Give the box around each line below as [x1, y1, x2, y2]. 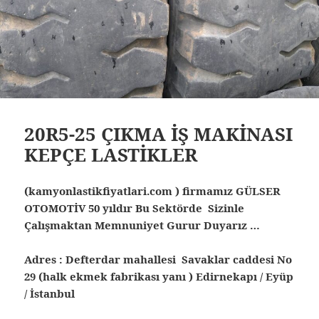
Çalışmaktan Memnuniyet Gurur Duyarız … [24, 217, 275, 232]
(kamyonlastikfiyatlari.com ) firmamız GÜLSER [24, 183, 281, 198]
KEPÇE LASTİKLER [24, 141, 198, 167]
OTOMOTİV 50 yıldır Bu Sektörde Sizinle [24, 200, 245, 215]
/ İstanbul [24, 286, 75, 300]
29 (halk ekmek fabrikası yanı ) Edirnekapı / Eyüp [24, 268, 294, 283]
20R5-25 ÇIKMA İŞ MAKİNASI [24, 120, 293, 147]
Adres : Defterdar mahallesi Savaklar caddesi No [24, 251, 293, 266]
